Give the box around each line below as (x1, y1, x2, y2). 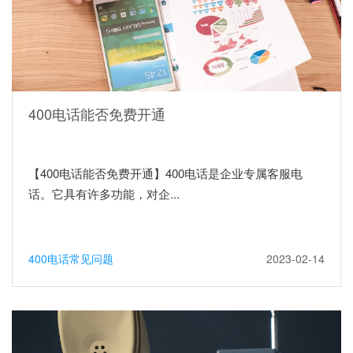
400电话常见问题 (28, 250, 113, 266)
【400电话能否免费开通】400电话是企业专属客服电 (28, 164, 303, 181)
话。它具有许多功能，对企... (28, 184, 180, 202)
